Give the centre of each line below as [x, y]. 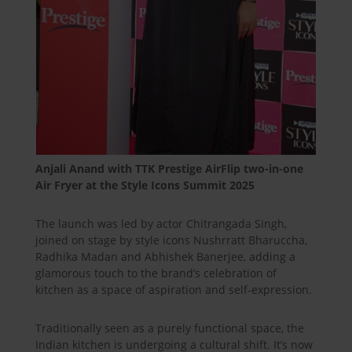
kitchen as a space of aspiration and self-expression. [173, 289]
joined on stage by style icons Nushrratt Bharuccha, [171, 240]
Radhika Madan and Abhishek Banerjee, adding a [165, 256]
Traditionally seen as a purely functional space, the [169, 328]
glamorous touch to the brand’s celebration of [156, 273]
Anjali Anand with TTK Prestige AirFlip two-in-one [169, 168]
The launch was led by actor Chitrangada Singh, [161, 223]
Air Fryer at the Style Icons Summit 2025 [145, 185]
